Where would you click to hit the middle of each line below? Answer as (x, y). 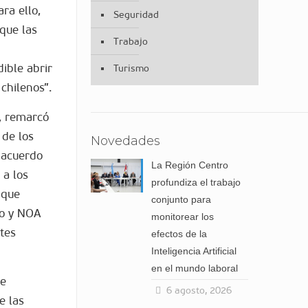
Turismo (131, 68)
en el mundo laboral (195, 268)
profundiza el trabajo (196, 182)
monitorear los (183, 217)
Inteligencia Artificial (194, 251)
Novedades (125, 141)
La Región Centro (190, 165)
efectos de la (179, 234)
